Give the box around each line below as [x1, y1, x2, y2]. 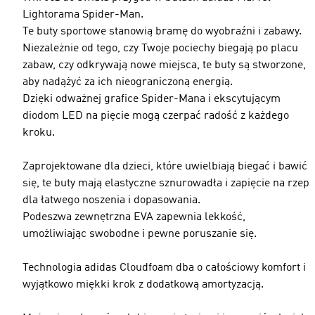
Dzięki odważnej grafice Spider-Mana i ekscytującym [22, 94, 281, 105]
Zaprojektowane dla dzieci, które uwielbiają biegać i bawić [22, 161, 307, 172]
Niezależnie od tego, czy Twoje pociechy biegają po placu [22, 43, 298, 54]
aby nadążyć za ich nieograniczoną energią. [22, 77, 233, 88]
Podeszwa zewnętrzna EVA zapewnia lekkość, [22, 212, 245, 223]
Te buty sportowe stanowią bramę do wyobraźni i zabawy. [22, 26, 302, 37]
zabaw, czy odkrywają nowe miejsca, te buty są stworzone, [22, 60, 306, 71]
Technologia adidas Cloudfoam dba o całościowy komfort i [22, 262, 306, 274]
